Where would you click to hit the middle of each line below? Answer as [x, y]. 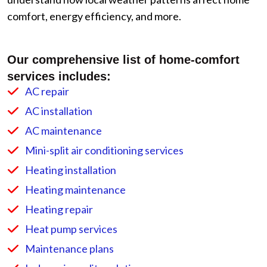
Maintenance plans [69, 249]
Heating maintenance [75, 190]
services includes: [59, 76]
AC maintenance [63, 131]
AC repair [47, 91]
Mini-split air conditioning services [104, 150]
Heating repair [59, 209]
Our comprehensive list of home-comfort [123, 60]
